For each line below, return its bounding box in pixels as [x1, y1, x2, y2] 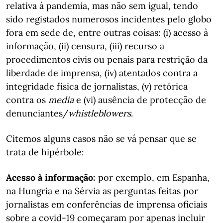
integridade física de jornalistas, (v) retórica [6, 81, 188, 92]
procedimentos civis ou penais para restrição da [6, 54, 208, 65]
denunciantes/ [6, 108, 68, 119]
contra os [6, 94, 48, 106]
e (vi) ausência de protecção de [74, 94, 206, 106]
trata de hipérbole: [6, 146, 84, 158]
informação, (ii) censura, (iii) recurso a [6, 40, 164, 52]
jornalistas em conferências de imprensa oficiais [6, 199, 207, 210]
